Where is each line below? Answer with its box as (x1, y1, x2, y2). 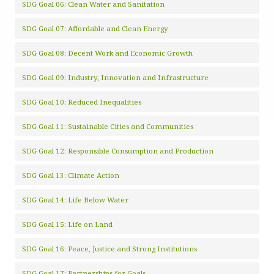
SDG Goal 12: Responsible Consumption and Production (22, 146, 213, 155)
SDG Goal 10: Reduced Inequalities (22, 97, 141, 106)
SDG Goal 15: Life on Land (22, 220, 113, 229)
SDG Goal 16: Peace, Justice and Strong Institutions (22, 244, 197, 253)
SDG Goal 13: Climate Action (22, 171, 119, 180)
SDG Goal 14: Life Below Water (22, 195, 128, 204)
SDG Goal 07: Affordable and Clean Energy (22, 24, 168, 33)
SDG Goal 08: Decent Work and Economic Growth (22, 48, 193, 57)
